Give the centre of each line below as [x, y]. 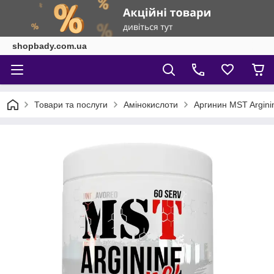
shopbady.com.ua [50, 46]
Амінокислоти [151, 105]
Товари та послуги [71, 105]
